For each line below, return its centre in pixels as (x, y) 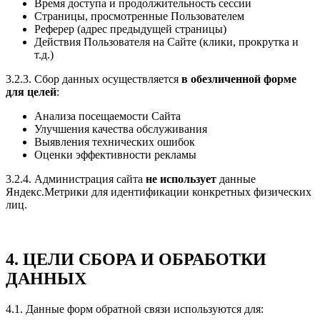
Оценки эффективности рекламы (115, 155)
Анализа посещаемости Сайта (107, 116)
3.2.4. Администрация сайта (76, 179)
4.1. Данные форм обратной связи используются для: (135, 309)
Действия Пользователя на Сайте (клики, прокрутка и (166, 42)
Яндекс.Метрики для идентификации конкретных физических (159, 192)
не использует (181, 179)
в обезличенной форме (239, 79)
